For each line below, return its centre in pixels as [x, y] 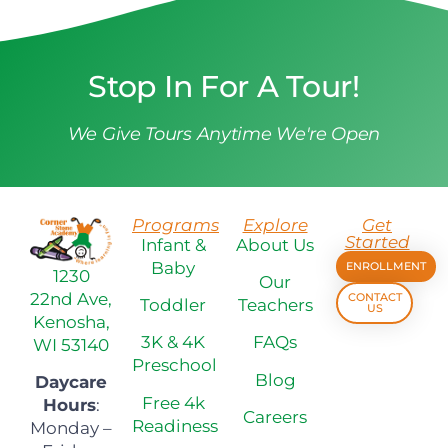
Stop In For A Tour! [224, 86]
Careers [275, 417]
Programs [175, 224]
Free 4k [173, 402]
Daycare [71, 382]
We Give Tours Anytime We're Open [224, 133]
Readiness [175, 425]
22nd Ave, [71, 298]
